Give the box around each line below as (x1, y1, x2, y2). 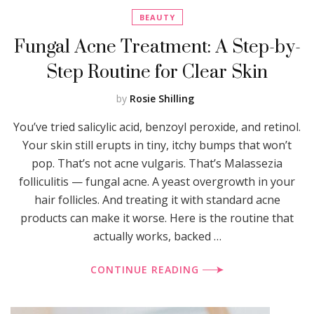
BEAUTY (139, 11, 175, 22)
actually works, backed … (93, 228, 221, 244)
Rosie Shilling (129, 91, 194, 105)
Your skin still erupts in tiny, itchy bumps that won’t (22, 137, 292, 153)
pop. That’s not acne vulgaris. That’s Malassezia (32, 155, 282, 171)
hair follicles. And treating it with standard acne (34, 191, 280, 207)
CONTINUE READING (90, 262, 203, 276)
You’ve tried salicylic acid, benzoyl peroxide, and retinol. (13, 118, 301, 135)
